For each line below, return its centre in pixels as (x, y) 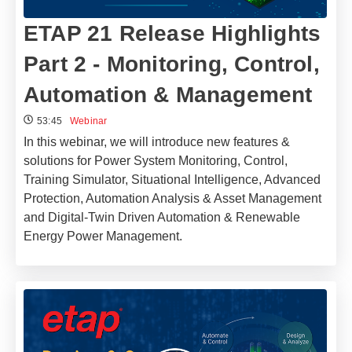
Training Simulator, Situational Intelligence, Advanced (172, 180)
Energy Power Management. (103, 236)
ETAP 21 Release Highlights (172, 34)
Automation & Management (168, 95)
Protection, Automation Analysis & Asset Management (172, 199)
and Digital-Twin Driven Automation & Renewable (162, 218)
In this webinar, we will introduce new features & (157, 142)
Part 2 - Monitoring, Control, (172, 64)
